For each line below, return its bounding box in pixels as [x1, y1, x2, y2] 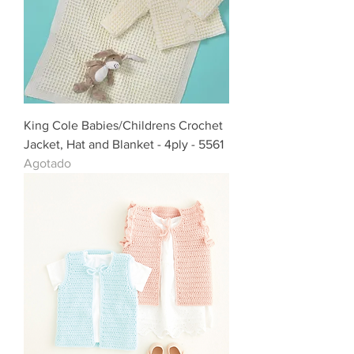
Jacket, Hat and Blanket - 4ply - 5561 [24, 137, 224, 152]
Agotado [24, 156, 71, 171]
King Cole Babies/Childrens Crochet [24, 119, 223, 133]
